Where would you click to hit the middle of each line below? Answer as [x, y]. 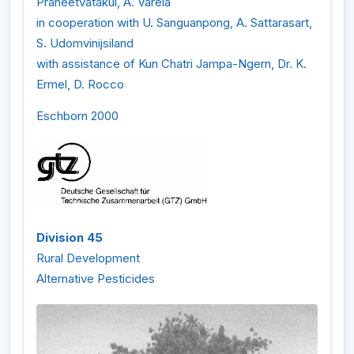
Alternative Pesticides [96, 278]
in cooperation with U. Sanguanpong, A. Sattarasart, [174, 23]
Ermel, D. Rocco [80, 85]
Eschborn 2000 [77, 115]
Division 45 [70, 237]
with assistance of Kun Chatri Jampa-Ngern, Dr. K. [171, 64]
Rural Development [88, 258]
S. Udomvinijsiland [85, 43]
